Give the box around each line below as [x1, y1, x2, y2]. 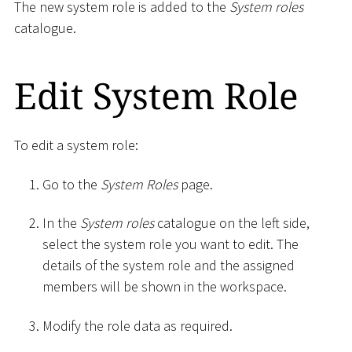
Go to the [42, 174, 101, 193]
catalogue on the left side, [154, 214, 310, 233]
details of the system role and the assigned [42, 256, 295, 275]
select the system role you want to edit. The [42, 235, 299, 254]
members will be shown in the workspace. [42, 277, 287, 296]
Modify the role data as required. [42, 316, 233, 335]
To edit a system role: [14, 136, 138, 155]
